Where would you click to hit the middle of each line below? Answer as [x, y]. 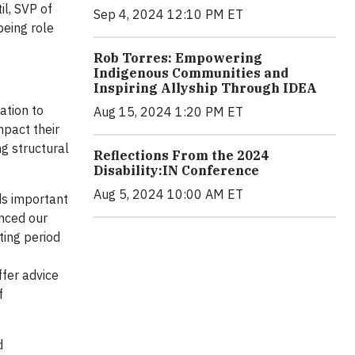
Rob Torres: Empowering [178, 57]
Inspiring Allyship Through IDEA [205, 88]
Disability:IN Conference [176, 170]
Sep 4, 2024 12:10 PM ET [168, 14]
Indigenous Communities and [191, 73]
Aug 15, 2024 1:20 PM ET [168, 111]
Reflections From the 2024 [181, 155]
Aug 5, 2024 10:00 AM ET [168, 194]
